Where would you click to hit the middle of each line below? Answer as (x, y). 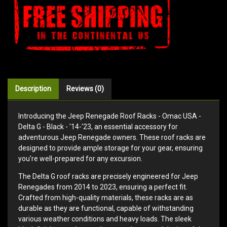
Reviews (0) (85, 88)
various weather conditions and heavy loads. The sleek (105, 219)
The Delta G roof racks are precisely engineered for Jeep (108, 176)
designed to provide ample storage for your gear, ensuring (110, 148)
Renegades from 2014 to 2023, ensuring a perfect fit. (103, 187)
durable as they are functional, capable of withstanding (106, 208)
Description (33, 88)
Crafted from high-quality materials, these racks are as (106, 197)
